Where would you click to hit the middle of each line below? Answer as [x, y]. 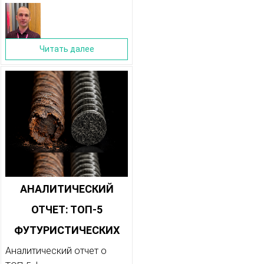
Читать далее [67, 49]
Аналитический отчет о [56, 251]
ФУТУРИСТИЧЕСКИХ [67, 230]
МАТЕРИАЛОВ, [67, 251]
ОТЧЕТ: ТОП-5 [67, 210]
